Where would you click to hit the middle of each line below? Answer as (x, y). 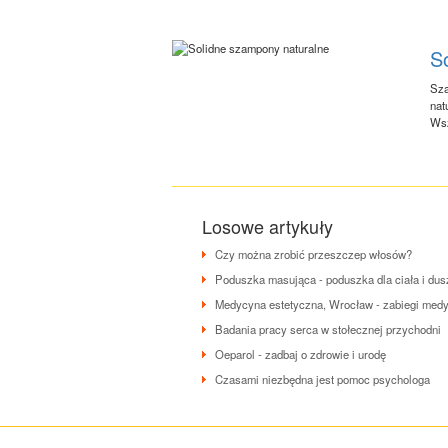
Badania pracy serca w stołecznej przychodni (328, 329)
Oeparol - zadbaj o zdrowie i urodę (300, 354)
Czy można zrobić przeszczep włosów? (313, 254)
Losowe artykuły (267, 226)
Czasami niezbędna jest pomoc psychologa (322, 379)
